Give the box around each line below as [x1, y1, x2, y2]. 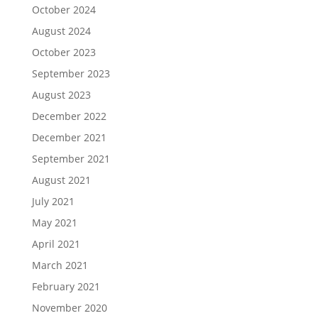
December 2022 [31, 109, 106, 124]
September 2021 [31, 152, 110, 166]
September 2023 [31, 67, 110, 81]
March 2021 [31, 258, 88, 273]
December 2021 [31, 131, 106, 145]
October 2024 [31, 3, 96, 17]
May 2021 [31, 216, 77, 230]
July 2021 [31, 194, 75, 209]
